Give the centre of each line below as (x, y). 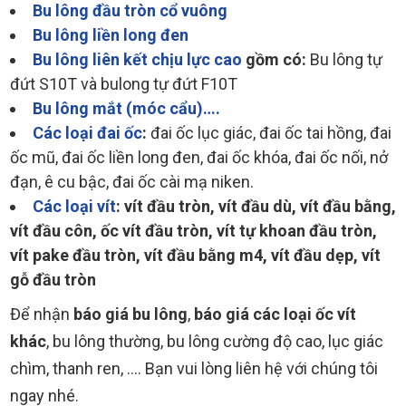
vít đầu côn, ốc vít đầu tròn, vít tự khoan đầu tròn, (193, 230)
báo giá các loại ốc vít (275, 314)
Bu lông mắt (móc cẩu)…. (126, 108)
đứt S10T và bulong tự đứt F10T (124, 83)
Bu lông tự (346, 59)
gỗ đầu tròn (53, 279)
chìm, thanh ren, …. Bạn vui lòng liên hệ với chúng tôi (194, 368)
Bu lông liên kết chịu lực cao (137, 59)
